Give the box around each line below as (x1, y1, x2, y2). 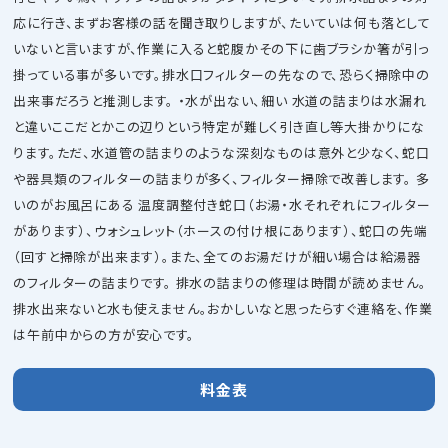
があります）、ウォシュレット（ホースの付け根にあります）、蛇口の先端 (13, 221, 428, 241)
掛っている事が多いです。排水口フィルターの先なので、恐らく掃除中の (13, 65, 430, 85)
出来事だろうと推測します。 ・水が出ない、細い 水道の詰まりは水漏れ (13, 91, 427, 111)
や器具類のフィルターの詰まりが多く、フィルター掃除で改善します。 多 (13, 169, 430, 189)
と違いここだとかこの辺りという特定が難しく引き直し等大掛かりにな (13, 117, 426, 137)
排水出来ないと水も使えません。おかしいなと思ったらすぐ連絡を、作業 (13, 299, 433, 319)
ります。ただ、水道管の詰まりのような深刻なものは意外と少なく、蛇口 (13, 143, 430, 163)
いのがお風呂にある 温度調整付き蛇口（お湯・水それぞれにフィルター (13, 195, 431, 215)
